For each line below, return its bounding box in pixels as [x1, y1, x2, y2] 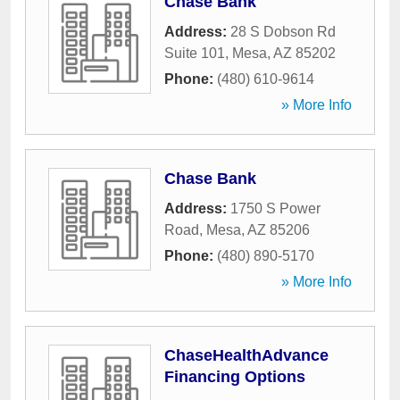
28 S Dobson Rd [230, 24, 336, 39]
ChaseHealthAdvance [164, 346, 329, 364]
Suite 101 [164, 46, 225, 61]
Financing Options [164, 368, 305, 386]
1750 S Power [230, 201, 321, 216]
